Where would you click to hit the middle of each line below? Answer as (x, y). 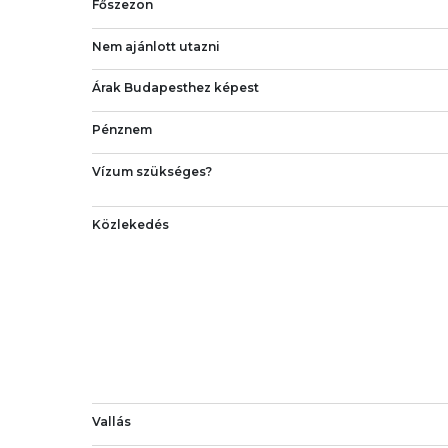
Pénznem (122, 130)
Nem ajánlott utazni (156, 46)
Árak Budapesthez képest (175, 88)
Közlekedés (130, 224)
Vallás (111, 421)
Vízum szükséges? (152, 171)
